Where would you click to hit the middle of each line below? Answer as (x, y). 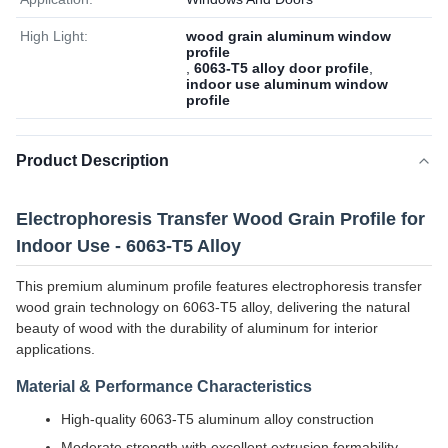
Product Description (92, 160)
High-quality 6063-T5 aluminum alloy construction (217, 419)
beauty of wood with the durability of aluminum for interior (197, 328)
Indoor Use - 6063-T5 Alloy (128, 246)
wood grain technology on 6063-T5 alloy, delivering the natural (213, 307)
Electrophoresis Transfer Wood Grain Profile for (220, 219)
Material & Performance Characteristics (164, 386)
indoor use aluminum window (287, 84)
